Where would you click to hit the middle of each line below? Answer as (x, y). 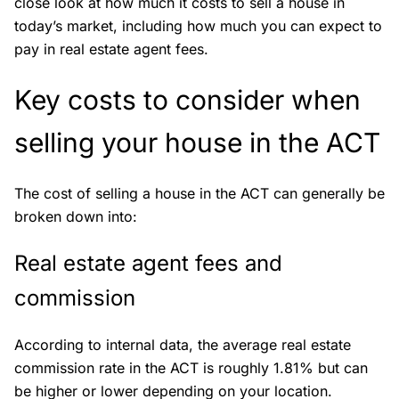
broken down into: (76, 216)
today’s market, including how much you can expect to (198, 26)
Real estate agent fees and (148, 263)
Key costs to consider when (187, 100)
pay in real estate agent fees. (111, 49)
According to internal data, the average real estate (183, 345)
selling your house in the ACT (197, 142)
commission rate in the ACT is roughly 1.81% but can (191, 368)
